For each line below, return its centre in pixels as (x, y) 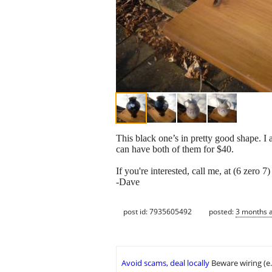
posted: (222, 211)
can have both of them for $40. (175, 149)
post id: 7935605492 (158, 211)
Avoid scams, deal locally (165, 263)
